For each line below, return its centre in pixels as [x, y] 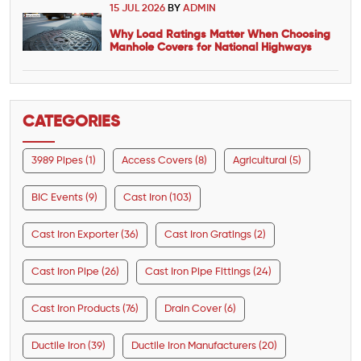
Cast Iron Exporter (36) [85, 235]
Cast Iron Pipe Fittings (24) [208, 272]
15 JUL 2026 [139, 9]
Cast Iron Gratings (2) [215, 235]
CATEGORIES [71, 123]
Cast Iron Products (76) [85, 309]
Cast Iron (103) [158, 198]
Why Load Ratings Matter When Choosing [220, 35]
